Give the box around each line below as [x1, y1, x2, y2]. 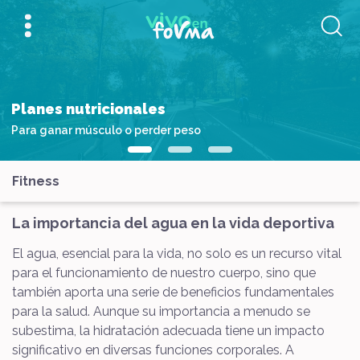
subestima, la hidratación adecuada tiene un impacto [12, 323, 325, 338]
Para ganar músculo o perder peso [11, 124, 202, 137]
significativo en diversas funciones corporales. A [12, 342, 294, 358]
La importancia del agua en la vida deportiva [12, 215, 334, 231]
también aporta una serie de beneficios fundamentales [12, 284, 334, 300]
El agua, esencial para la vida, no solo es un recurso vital [12, 246, 342, 261]
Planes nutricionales [11, 100, 166, 117]
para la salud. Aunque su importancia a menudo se [12, 304, 310, 319]
